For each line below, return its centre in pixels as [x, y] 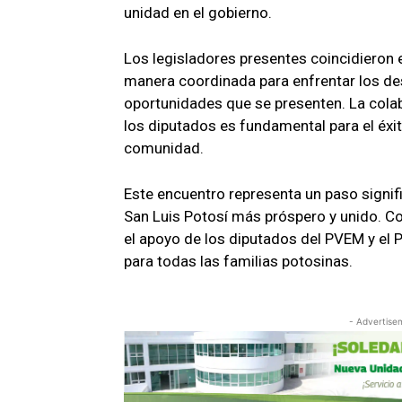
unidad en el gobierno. [198, 13]
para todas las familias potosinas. [238, 262]
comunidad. [164, 149]
